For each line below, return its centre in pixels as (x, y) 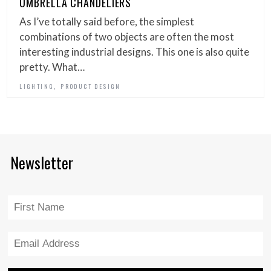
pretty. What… (52, 67)
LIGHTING (37, 86)
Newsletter (42, 162)
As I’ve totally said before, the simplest (107, 21)
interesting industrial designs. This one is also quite (135, 51)
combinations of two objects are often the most (127, 36)
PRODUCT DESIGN (91, 86)
